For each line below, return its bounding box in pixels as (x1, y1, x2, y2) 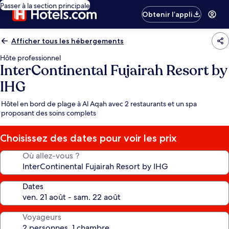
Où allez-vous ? (22, 150, 79, 161)
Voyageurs (22, 212, 61, 222)
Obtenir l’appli (142, 10, 193, 19)
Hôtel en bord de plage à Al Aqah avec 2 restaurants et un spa (1, 99, 197, 108)
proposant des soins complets (1, 108, 96, 118)
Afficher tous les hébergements (11, 36, 124, 45)
